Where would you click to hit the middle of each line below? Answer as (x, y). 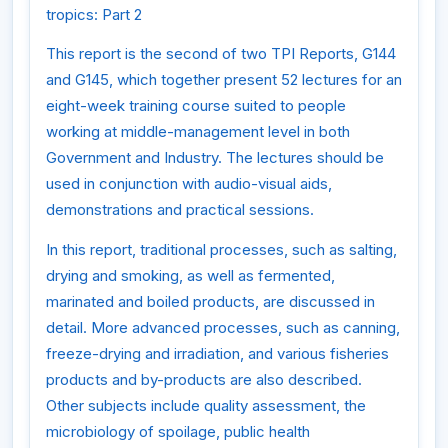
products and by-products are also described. (204, 379)
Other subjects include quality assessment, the (206, 405)
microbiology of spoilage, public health (178, 431)
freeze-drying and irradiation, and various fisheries (217, 353)
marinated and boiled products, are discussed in (210, 301)
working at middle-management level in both (198, 132)
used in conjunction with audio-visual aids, (189, 184)
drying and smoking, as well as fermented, (190, 275)
